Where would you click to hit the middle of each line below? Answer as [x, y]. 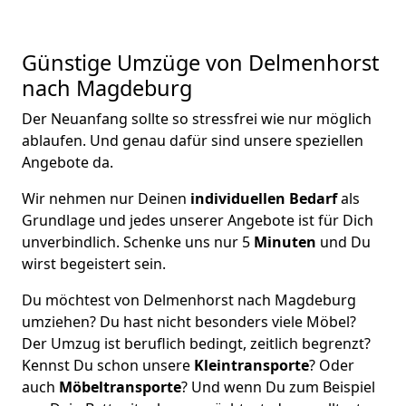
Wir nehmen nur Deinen [104, 198]
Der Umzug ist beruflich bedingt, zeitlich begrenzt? [196, 343]
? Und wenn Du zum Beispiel [278, 387]
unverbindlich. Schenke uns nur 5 [138, 242]
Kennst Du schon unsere [108, 365]
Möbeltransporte [120, 387]
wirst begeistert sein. [94, 264]
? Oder [332, 365]
